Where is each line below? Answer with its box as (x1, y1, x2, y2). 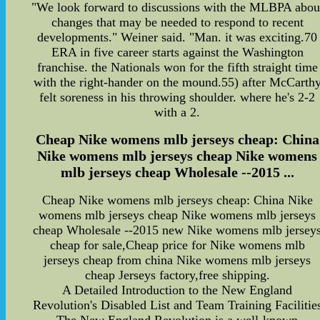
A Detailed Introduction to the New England (62, 283, 293, 297)
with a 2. (154, 104, 201, 119)
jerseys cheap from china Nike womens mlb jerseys (44, 253, 311, 267)
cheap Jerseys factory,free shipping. (84, 268, 270, 282)
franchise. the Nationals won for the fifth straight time (36, 59, 318, 74)
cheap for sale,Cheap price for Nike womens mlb (49, 238, 305, 252)
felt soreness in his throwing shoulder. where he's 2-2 (39, 89, 316, 104)
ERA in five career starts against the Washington (51, 44, 304, 59)
